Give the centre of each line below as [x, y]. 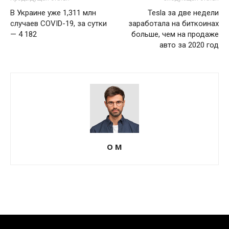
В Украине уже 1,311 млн [53, 13]
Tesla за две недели [183, 13]
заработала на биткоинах [174, 23]
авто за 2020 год [189, 45]
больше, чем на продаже [175, 34]
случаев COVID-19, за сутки [59, 23]
